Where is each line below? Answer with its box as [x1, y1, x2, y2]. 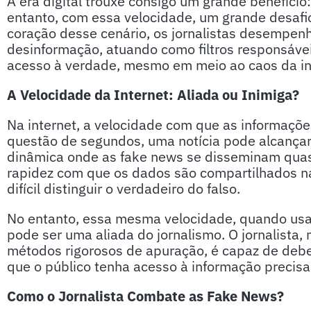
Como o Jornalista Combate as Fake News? [7, 287, 284, 305]
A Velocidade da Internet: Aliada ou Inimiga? [7, 85, 299, 104]
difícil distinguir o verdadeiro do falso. [7, 179, 240, 198]
